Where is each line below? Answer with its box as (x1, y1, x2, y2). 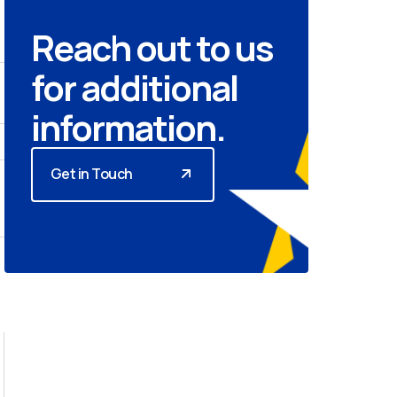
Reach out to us (30, 23, 273, 73)
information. (30, 103, 225, 152)
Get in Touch (50, 164, 133, 184)
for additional (30, 63, 237, 113)
